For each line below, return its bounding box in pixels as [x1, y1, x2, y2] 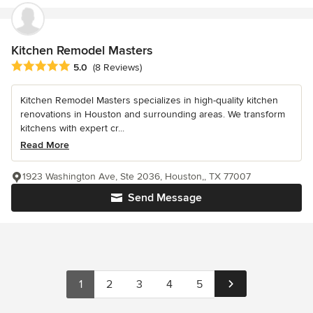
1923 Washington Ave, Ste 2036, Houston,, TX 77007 [22, 170, 251, 183]
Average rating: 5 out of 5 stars [10, 59, 160, 74]
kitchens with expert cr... [20, 122, 124, 135]
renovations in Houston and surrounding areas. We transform [20, 108, 285, 121]
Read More [20, 139, 69, 152]
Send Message [128, 191, 202, 205]
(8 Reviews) [93, 61, 142, 74]
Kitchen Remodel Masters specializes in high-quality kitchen [20, 94, 278, 107]
